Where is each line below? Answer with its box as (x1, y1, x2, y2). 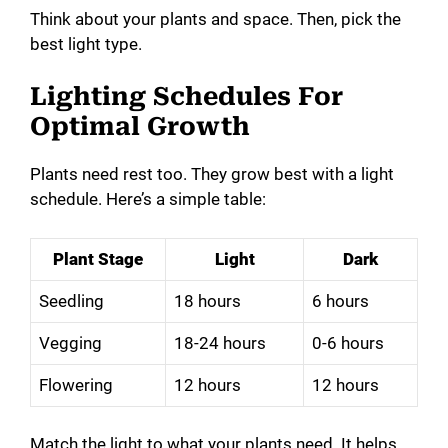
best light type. (30, 33, 142, 54)
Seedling (39, 290, 104, 311)
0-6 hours (312, 332, 384, 353)
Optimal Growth (30, 112, 250, 142)
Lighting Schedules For (30, 82, 343, 112)
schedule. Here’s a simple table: (30, 189, 266, 210)
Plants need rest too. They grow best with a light (30, 164, 394, 185)
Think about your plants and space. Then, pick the (30, 8, 401, 29)
